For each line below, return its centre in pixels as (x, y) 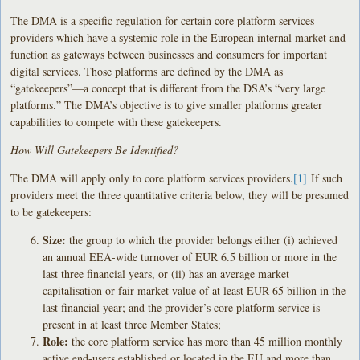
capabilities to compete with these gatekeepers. (117, 121)
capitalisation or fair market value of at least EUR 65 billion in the (194, 290)
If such (325, 178)
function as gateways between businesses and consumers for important (169, 54)
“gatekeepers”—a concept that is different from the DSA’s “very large (168, 88)
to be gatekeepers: (51, 211)
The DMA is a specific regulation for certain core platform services (163, 20)
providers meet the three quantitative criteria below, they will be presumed (180, 194)
